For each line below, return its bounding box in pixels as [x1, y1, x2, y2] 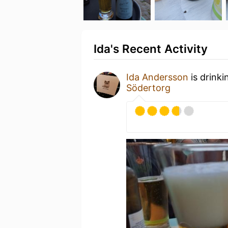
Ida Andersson [126, 72, 188, 82]
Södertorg [126, 82, 170, 93]
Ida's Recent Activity [94, 42, 208, 55]
